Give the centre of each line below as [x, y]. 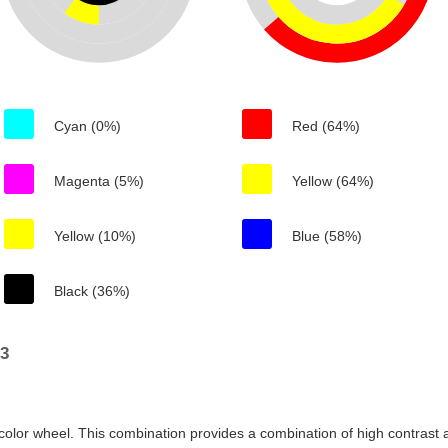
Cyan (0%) [87, 126]
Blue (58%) [327, 236]
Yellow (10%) [95, 236]
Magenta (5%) [99, 181]
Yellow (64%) [333, 181]
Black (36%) [92, 291]
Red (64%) [326, 126]
